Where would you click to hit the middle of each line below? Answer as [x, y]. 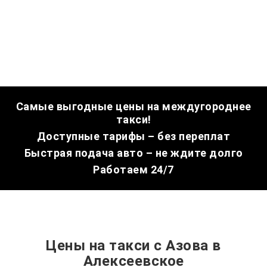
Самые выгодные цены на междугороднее [133, 106]
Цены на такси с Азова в [133, 246]
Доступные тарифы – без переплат [133, 136]
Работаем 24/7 [133, 170]
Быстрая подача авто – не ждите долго [133, 153]
